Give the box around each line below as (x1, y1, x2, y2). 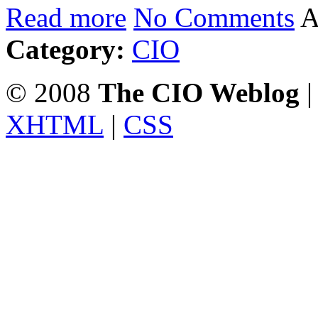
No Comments (133, 2, 295, 33)
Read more (6, 2, 126, 33)
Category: (6, 34, 125, 65)
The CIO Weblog (98, 77, 300, 108)
